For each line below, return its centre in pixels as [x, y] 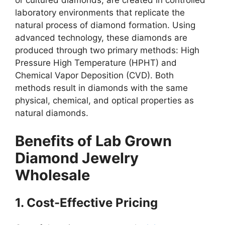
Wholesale [52, 175]
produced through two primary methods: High [107, 50]
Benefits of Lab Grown [93, 141]
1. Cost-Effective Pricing [86, 202]
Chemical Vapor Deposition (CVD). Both [94, 75]
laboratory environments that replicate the [100, 13]
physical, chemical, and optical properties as [104, 100]
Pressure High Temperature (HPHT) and [96, 63]
